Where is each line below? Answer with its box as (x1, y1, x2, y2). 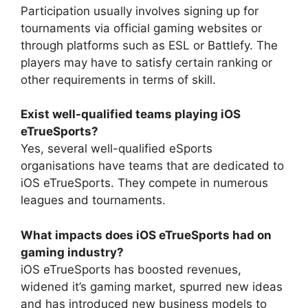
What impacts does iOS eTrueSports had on (21, 228, 272, 242)
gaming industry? (21, 245, 124, 259)
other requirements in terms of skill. (21, 72, 216, 87)
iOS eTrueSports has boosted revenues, (21, 262, 241, 276)
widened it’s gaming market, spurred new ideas (21, 279, 283, 294)
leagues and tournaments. (21, 193, 166, 208)
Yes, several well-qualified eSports (21, 142, 212, 156)
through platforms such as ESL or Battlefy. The (21, 38, 278, 52)
